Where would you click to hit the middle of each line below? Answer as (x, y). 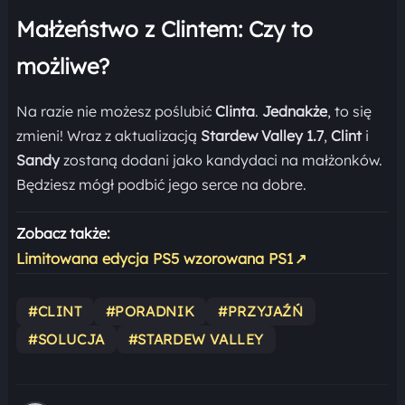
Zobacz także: (63, 233)
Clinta (235, 111)
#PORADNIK (150, 311)
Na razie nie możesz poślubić (115, 111)
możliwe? (62, 66)
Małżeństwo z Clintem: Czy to (164, 28)
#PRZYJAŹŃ (261, 311)
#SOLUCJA (66, 339)
